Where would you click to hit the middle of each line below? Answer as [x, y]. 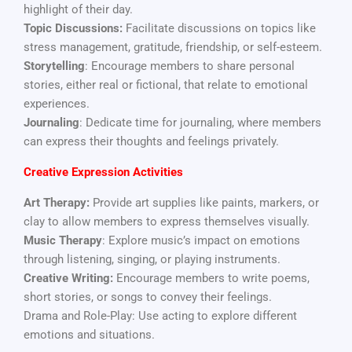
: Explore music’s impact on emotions [201, 241]
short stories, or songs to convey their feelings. [148, 297]
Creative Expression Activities [103, 172]
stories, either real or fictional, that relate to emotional [166, 85]
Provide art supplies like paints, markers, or [204, 203]
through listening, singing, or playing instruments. [152, 260]
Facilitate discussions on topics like [219, 29]
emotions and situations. [89, 335]
